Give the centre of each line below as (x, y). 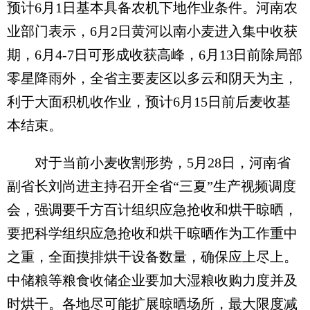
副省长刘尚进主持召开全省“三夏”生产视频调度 (152, 186)
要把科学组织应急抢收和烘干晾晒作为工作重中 (152, 233)
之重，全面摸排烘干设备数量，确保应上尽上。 (152, 257)
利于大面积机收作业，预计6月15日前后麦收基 (149, 102)
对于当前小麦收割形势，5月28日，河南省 (149, 163)
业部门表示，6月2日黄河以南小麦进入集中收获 (152, 31)
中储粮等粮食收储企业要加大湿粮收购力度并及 (152, 280)
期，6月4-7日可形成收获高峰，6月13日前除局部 (155, 55)
